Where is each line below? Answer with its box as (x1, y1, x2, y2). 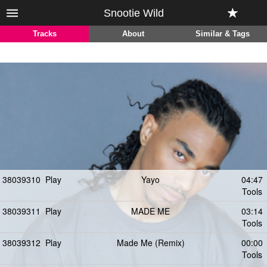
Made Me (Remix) (116, 237, 185, 249)
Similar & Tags (195, 30, 250, 38)
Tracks (32, 30, 57, 38)
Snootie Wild (103, 7, 164, 19)
